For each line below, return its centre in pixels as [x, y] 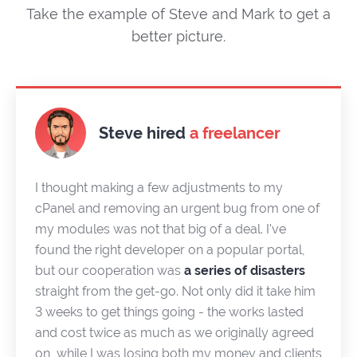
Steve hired [144, 133]
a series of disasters [245, 271]
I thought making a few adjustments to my [159, 188]
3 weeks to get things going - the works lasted [169, 312]
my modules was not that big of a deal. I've [161, 229]
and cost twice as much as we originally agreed [175, 333]
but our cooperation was [110, 271]
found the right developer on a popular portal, [170, 250]
